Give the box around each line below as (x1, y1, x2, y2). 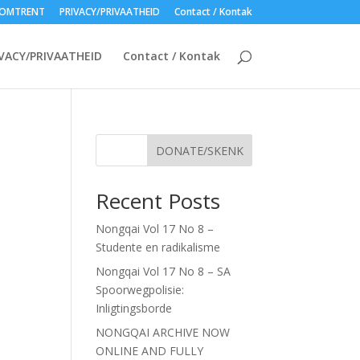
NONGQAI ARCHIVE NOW (96, 325, 231, 340)
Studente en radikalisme (96, 239, 221, 255)
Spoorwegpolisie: (96, 282, 185, 297)
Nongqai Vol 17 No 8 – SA (96, 264, 231, 279)
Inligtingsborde (96, 301, 173, 316)
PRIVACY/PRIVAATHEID (59, 5, 160, 18)
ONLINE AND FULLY (96, 343, 204, 358)
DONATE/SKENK (155, 142, 243, 158)
